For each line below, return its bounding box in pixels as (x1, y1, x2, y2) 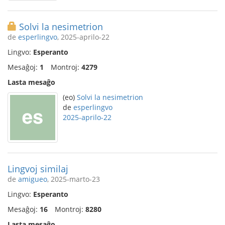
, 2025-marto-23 (47, 174, 100, 184)
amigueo (18, 174, 47, 184)
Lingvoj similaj (8, 163, 68, 175)
